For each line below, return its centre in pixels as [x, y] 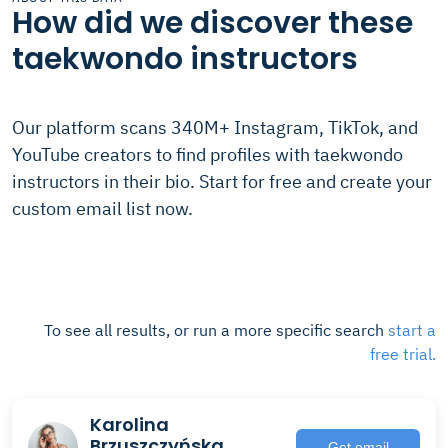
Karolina [129, 424]
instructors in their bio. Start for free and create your [222, 181]
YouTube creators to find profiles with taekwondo [207, 154]
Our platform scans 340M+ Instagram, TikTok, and [215, 127]
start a [412, 330]
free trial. [403, 354]
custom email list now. [102, 208]
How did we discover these [212, 23]
